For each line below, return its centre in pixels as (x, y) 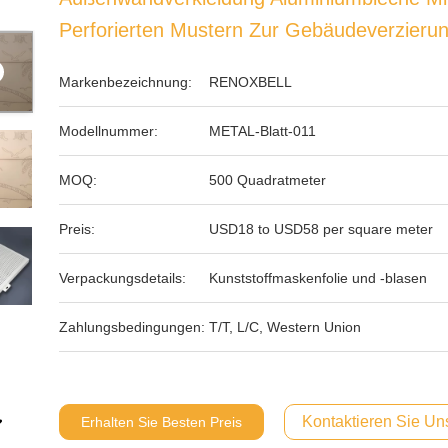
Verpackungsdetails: (122, 278)
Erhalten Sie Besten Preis (161, 422)
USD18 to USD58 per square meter (321, 229)
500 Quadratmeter (267, 180)
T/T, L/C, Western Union (285, 327)
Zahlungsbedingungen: (132, 327)
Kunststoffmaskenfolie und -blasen (318, 278)
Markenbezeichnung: (125, 82)
